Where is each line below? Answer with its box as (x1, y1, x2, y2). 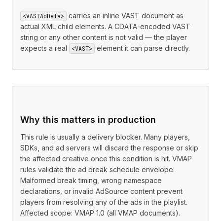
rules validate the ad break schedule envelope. (20, 165, 175, 174)
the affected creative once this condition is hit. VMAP (20, 154, 192, 163)
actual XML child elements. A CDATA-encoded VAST (20, 22, 190, 31)
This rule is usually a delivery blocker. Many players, (20, 133, 190, 141)
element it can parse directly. (95, 44, 190, 52)
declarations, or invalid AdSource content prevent (20, 187, 183, 195)
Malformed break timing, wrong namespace (20, 176, 162, 184)
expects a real (20, 44, 69, 52)
